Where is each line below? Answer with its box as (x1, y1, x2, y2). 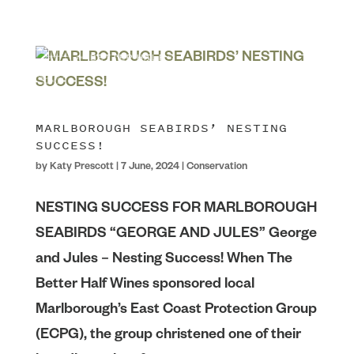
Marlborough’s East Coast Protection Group (35, 303, 317, 318)
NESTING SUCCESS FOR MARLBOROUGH (35, 201, 317, 217)
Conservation (186, 162, 247, 173)
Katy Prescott (49, 162, 114, 173)
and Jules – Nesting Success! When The (35, 252, 292, 268)
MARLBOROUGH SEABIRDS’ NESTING (35, 121, 288, 136)
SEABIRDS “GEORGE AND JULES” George (35, 227, 317, 243)
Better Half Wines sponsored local (35, 277, 254, 293)
